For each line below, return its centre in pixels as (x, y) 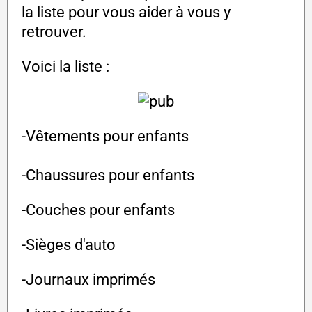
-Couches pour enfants (98, 210)
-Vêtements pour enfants (105, 136)
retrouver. (54, 32)
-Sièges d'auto (69, 245)
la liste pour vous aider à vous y (126, 13)
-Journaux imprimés (88, 280)
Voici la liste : (65, 67)
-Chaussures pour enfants (108, 175)
